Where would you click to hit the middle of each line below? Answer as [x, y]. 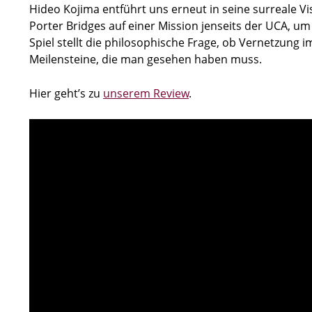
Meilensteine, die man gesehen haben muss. [146, 59]
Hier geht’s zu [66, 93]
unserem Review [146, 93]
